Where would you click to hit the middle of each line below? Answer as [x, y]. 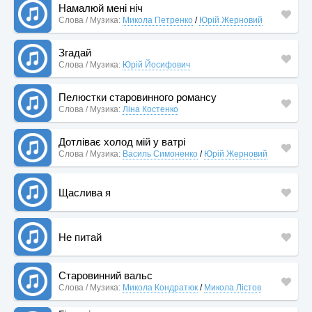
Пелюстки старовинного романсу [138, 97]
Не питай [80, 237]
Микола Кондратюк [160, 288]
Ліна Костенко [150, 109]
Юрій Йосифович [156, 65]
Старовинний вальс [106, 275]
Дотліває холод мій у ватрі [122, 142]
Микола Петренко [158, 20]
